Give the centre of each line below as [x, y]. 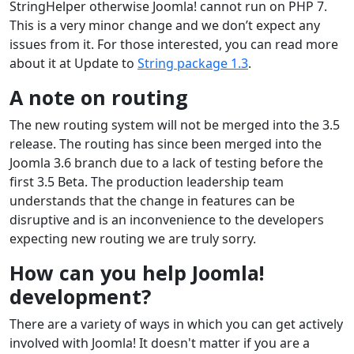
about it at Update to [73, 63]
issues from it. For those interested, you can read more [174, 44]
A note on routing [99, 97]
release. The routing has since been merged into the [166, 143]
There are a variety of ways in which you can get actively [176, 324]
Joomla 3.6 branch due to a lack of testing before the [166, 162]
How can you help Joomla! [137, 272]
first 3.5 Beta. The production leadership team [147, 181]
